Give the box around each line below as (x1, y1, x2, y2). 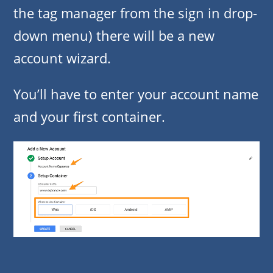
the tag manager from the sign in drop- (13, 4, 257, 23)
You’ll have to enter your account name (13, 85, 258, 104)
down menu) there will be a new (13, 26, 214, 45)
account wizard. (13, 49, 111, 68)
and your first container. (13, 107, 165, 126)
